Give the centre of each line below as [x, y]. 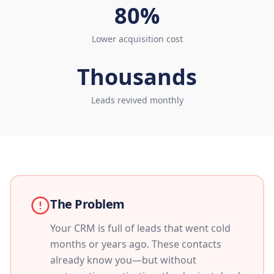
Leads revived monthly [137, 100]
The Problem [87, 204]
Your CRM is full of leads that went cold [140, 228]
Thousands [137, 77]
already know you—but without [123, 260]
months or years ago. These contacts [136, 244]
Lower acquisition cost [137, 39]
